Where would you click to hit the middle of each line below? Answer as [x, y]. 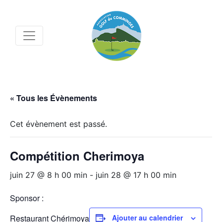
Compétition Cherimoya [77, 156]
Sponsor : [27, 198]
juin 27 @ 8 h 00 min [49, 175]
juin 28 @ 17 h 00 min [136, 175]
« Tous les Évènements [54, 98]
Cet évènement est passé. [58, 124]
